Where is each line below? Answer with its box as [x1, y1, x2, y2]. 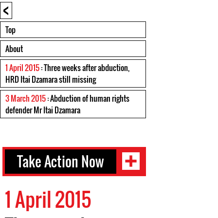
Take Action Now [17, 151, 104, 171]
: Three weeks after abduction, [39, 62, 129, 73]
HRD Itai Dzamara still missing [5, 73, 96, 85]
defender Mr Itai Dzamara [5, 104, 80, 116]
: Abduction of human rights [46, 92, 129, 104]
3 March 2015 [5, 92, 46, 104]
